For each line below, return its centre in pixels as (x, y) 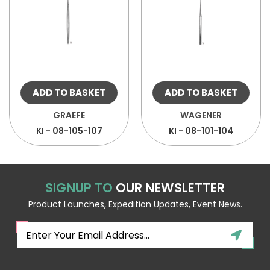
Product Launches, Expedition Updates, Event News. (135, 205)
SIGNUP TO (80, 188)
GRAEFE (69, 115)
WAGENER (201, 115)
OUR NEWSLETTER (170, 188)
